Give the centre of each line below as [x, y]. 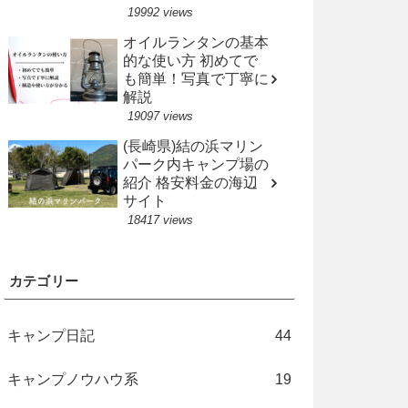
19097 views [160, 117]
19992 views [160, 13]
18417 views [160, 220]
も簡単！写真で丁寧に [195, 79]
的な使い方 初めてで [190, 61]
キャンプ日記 [51, 336]
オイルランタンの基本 [195, 43]
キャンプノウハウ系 [72, 380]
